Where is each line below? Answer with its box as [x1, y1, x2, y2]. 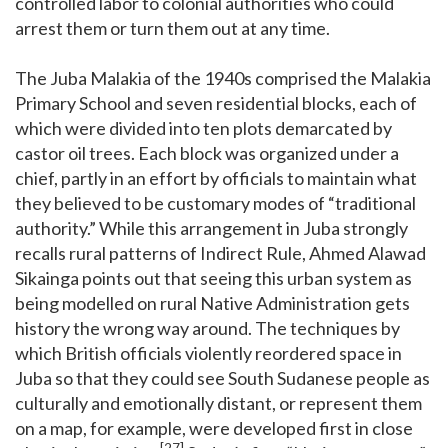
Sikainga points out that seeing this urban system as [15, 266, 412, 289]
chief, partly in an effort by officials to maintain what [15, 166, 417, 189]
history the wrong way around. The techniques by [15, 316, 400, 339]
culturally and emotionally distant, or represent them [15, 391, 422, 414]
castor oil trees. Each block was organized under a [15, 141, 399, 164]
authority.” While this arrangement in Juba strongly [15, 216, 408, 239]
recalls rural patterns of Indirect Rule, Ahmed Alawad [15, 241, 426, 264]
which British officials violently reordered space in [15, 341, 402, 364]
